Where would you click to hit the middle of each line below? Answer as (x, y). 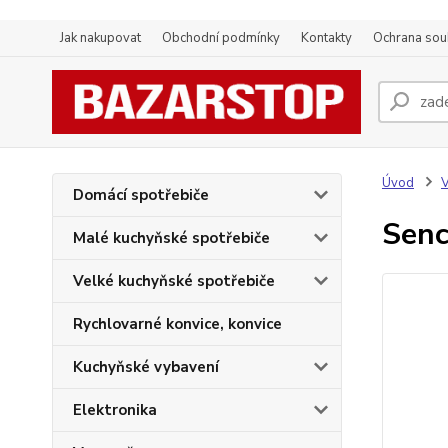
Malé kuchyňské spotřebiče (171, 238)
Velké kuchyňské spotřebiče (174, 281)
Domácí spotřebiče (141, 195)
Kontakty (326, 38)
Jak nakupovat (100, 38)
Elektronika (115, 410)
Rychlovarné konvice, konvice (177, 324)
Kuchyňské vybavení (146, 367)
